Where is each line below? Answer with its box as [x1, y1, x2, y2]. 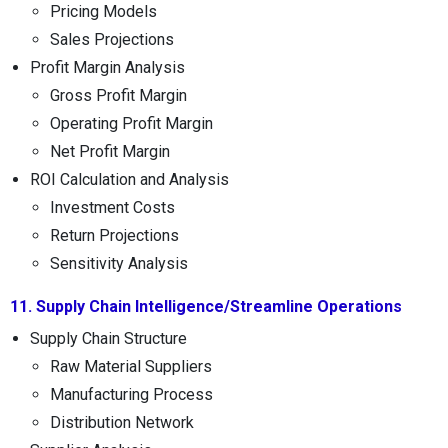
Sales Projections [50, 29, 174, 49]
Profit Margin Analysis [30, 57, 185, 77]
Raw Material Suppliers [50, 356, 212, 376]
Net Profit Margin [50, 141, 170, 161]
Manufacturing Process [50, 384, 213, 404]
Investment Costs [50, 197, 175, 217]
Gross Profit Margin [50, 85, 187, 105]
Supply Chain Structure [30, 328, 187, 348]
